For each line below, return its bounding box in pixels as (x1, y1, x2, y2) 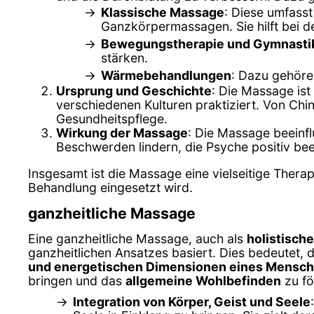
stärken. (101, 50, 148, 66)
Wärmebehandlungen (101, 68, 231, 83)
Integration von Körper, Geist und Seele (73, 294, 310, 310)
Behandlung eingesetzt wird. (28, 179, 193, 195)
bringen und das (28, 273, 125, 288)
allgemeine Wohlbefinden (125, 273, 281, 288)
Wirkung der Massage (56, 125, 188, 141)
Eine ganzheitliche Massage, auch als (28, 231, 247, 246)
